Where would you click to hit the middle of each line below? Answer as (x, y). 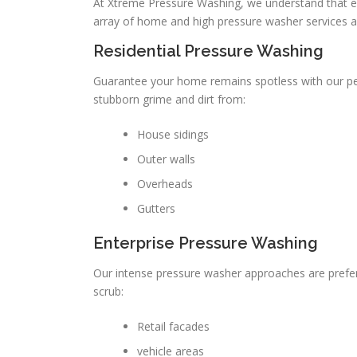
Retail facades (173, 326)
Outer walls (166, 159)
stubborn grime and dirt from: (169, 99)
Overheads (165, 184)
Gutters (156, 208)
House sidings (173, 134)
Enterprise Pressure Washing (206, 243)
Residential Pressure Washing (208, 51)
